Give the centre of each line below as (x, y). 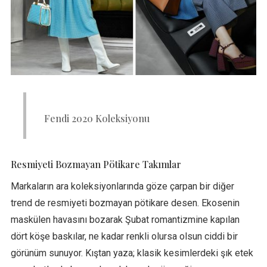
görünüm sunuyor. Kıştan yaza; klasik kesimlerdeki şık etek (132, 253)
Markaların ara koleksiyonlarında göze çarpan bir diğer (122, 187)
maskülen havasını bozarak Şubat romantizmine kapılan (125, 220)
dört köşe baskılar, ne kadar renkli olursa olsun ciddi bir (124, 237)
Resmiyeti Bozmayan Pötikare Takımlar (96, 164)
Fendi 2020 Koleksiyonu (97, 119)
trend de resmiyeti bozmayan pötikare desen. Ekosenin (125, 203)
